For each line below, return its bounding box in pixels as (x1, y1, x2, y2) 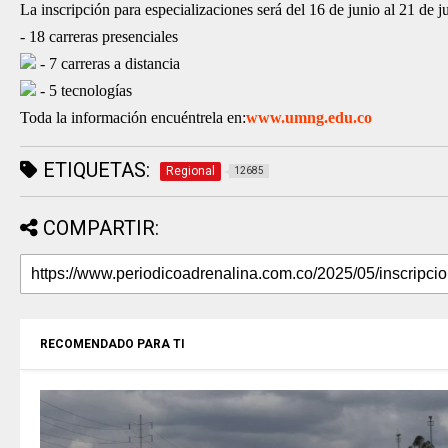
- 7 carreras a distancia (36, 55, 180, 72)
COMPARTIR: (43, 216, 159, 240)
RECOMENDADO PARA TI (40, 337, 185, 351)
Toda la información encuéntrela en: (20, 109, 246, 126)
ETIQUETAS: (38, 158, 150, 182)
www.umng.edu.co (246, 109, 372, 126)
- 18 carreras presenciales (20, 28, 178, 45)
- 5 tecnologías (36, 82, 132, 99)
